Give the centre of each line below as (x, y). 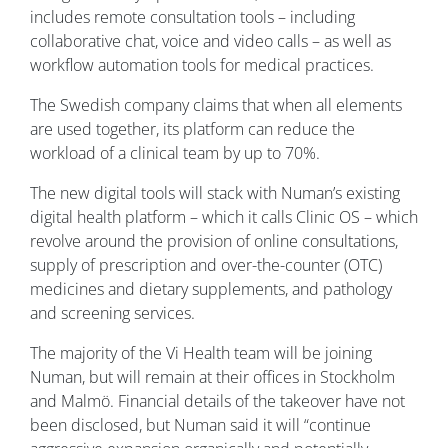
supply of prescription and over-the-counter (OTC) (206, 265)
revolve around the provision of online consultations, (214, 241)
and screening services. (112, 313)
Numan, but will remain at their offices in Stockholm (212, 377)
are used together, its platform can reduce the (192, 129)
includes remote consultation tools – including (192, 17)
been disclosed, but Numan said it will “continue (200, 425)
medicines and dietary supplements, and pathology (211, 289)
